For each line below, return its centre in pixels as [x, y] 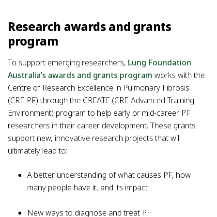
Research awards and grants [90, 26]
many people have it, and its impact [87, 187]
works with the [179, 75]
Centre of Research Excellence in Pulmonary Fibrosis [99, 87]
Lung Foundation [160, 62]
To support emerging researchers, [68, 62]
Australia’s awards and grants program [80, 75]
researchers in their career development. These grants [102, 125]
